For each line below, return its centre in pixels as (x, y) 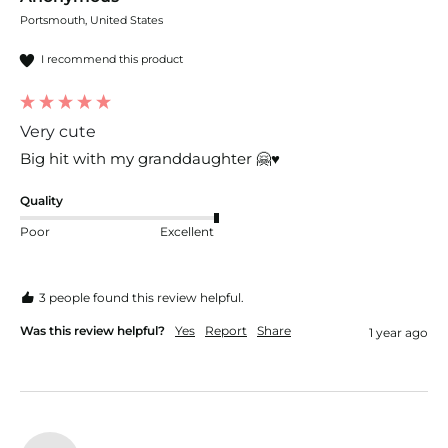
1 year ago (398, 332)
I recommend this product (112, 59)
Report (226, 330)
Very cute (58, 131)
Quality (41, 200)
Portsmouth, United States (91, 19)
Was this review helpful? (92, 330)
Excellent (187, 232)
